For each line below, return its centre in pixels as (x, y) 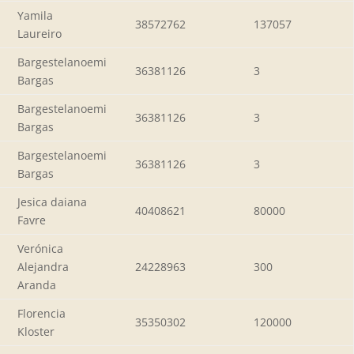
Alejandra (43, 266)
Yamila (35, 15)
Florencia (41, 313)
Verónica (40, 248)
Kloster (36, 331)
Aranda (37, 284)
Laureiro (40, 33)
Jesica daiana (52, 201)
